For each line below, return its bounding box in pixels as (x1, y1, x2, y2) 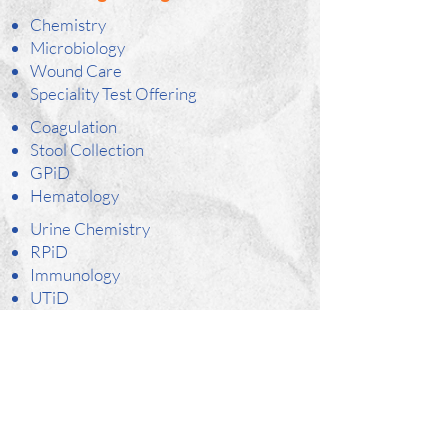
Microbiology (30, 37, 125, 58)
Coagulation (30, 116, 117, 137)
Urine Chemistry (30, 218, 150, 239)
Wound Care (30, 60, 125, 81)
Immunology (30, 264, 120, 285)
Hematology (30, 185, 119, 206)
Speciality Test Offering (30, 83, 200, 104)
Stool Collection (30, 139, 144, 160)
